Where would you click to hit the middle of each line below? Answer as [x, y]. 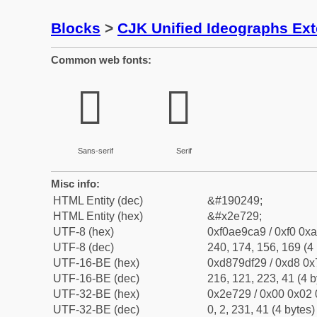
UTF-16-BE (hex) [96, 263]
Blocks [76, 28]
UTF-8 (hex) [83, 232]
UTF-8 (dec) [83, 247]
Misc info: [75, 184]
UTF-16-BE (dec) [96, 278]
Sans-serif [95, 151]
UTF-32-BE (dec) [96, 310]
